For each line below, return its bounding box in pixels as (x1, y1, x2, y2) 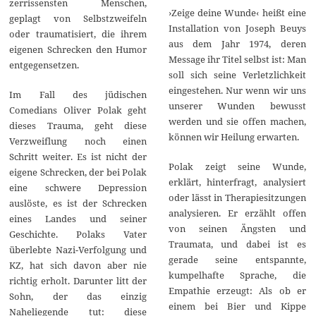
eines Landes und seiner (9, 212, 147, 226)
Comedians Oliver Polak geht (9, 104, 147, 117)
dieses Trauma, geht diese (9, 119, 147, 133)
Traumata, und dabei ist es (168, 237, 306, 250)
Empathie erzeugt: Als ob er (168, 284, 306, 297)
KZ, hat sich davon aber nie (9, 259, 147, 272)
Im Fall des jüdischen (9, 88, 147, 102)
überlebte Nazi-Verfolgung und (9, 243, 147, 257)
